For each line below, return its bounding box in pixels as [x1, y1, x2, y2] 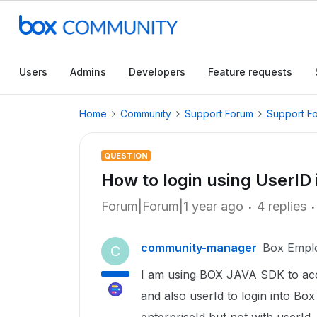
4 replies [257, 199, 306, 214]
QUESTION [104, 151, 148, 161]
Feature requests [208, 66, 292, 78]
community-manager [141, 241, 257, 255]
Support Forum [185, 108, 253, 120]
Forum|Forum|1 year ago [101, 199, 243, 214]
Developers [129, 66, 185, 78]
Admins [70, 66, 106, 78]
